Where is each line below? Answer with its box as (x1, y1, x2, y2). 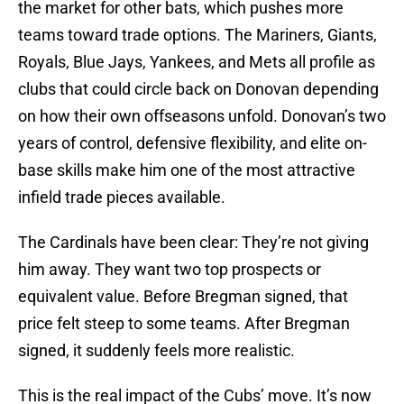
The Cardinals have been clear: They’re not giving (18, 233, 369, 252)
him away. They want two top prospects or (18, 260, 321, 280)
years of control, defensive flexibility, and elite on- (18, 133, 367, 153)
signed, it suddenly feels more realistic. (18, 341, 295, 361)
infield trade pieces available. (18, 188, 225, 207)
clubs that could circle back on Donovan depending (18, 79, 379, 99)
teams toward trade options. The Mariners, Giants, (18, 25, 377, 45)
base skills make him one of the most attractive (18, 161, 355, 180)
